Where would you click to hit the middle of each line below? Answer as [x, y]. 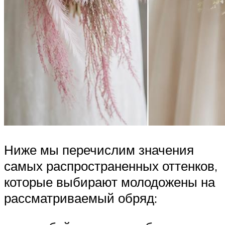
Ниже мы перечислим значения [99, 150]
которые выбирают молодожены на [109, 182]
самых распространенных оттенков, [111, 166]
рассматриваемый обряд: [81, 198]
